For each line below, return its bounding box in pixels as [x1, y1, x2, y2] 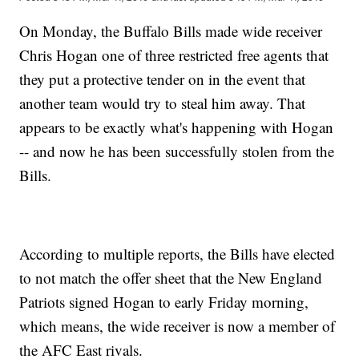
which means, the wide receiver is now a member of [19, 316, 336, 337]
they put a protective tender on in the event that [19, 69, 306, 90]
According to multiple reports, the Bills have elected [19, 244, 336, 264]
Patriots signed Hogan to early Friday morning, [19, 292, 309, 313]
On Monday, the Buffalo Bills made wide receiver [19, 21, 323, 42]
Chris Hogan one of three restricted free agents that [19, 45, 329, 66]
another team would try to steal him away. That [19, 93, 306, 114]
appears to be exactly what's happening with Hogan [19, 117, 334, 138]
